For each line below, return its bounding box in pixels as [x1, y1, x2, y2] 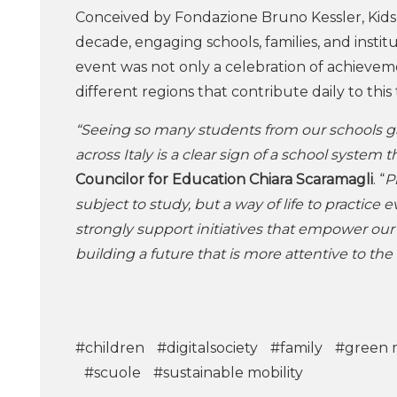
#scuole [84, 364, 141, 381]
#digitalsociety [157, 339, 258, 356]
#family [270, 339, 323, 356]
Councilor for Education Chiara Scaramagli [75, 171, 373, 188]
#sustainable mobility [153, 364, 303, 381]
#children [75, 339, 144, 356]
